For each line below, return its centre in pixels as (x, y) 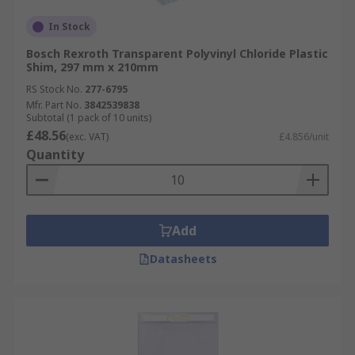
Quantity (55, 155)
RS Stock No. (54, 89)
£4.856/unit (304, 137)
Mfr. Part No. (54, 105)
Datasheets (183, 259)
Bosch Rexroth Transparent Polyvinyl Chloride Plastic (177, 53)
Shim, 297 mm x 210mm (92, 67)
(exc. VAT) (87, 137)
